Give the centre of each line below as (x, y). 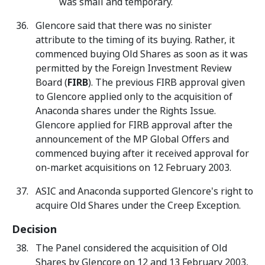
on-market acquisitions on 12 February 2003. (133, 168)
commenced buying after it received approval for (142, 153)
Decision (34, 230)
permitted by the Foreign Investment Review (134, 68)
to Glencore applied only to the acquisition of (134, 97)
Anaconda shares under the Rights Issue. (126, 111)
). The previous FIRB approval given (167, 83)
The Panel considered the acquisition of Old (131, 248)
